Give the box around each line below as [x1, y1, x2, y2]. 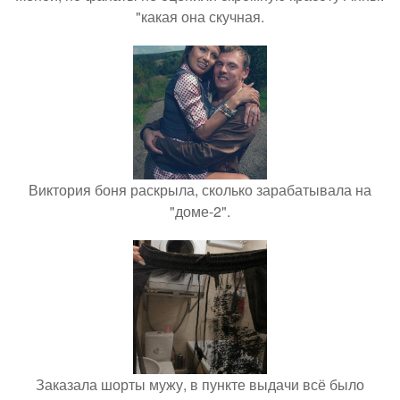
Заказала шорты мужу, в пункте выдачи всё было [36, 373, 364, 395]
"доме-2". [170, 200, 230, 221]
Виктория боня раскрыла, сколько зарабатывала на [29, 179, 371, 200]
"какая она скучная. [136, 5, 264, 27]
